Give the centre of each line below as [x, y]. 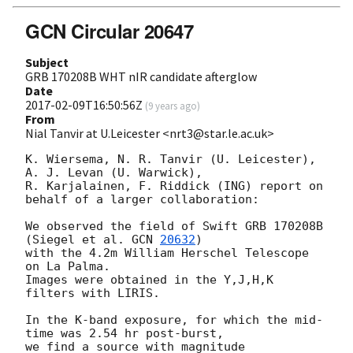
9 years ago [173, 106]
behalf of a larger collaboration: [142, 200]
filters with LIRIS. [93, 294]
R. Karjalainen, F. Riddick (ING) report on [174, 186]
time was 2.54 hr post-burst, [124, 334]
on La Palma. [68, 267]
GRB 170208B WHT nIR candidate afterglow [141, 77]
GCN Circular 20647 [110, 31]
